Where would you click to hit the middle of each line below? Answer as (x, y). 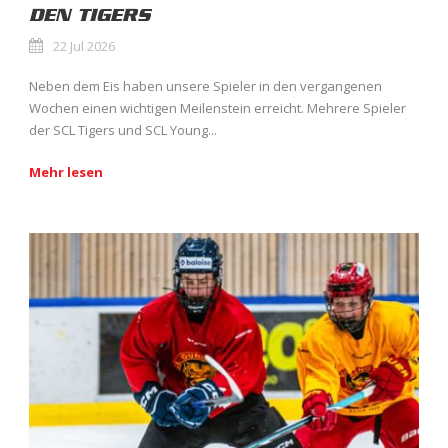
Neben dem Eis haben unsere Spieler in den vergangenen (205, 85)
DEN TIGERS (89, 14)
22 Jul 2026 (84, 45)
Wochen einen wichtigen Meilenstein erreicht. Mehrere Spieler (217, 107)
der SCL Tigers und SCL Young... (123, 129)
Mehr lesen (66, 171)
